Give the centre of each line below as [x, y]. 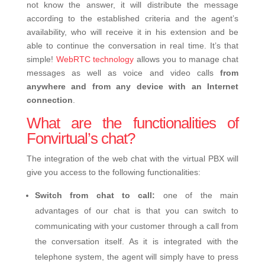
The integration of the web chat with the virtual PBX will [132, 158]
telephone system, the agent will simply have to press [137, 256]
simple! [41, 59]
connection [49, 100]
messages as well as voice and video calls [123, 72]
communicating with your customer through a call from [137, 226]
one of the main [201, 195]
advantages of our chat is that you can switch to [137, 210]
